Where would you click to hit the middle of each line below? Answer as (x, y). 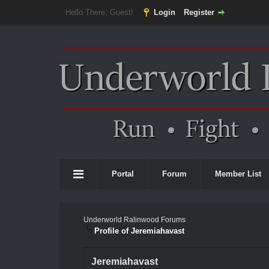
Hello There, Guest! (100, 12)
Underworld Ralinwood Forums (134, 220)
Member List (238, 174)
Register (199, 12)
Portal (123, 174)
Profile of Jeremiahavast (139, 231)
